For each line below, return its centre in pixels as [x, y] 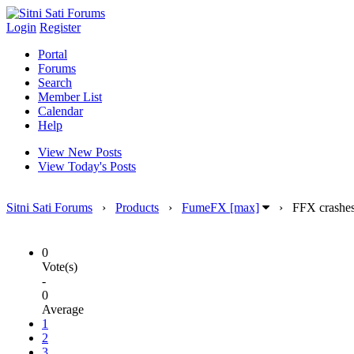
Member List [70, 97]
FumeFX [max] [220, 207]
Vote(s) [60, 267]
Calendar [60, 111]
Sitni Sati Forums [49, 207]
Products [137, 207]
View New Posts [80, 152]
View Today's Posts [87, 166]
